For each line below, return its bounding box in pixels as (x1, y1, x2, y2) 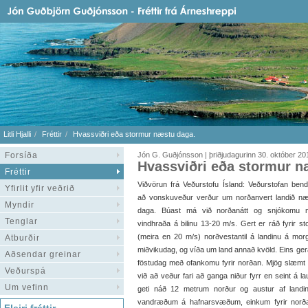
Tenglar (5, 217, 38, 226)
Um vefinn (5, 283, 49, 292)
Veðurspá (5, 266, 46, 276)
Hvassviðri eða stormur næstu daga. (73, 130, 195, 138)
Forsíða (5, 151, 38, 160)
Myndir (5, 200, 34, 210)
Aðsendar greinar (5, 250, 81, 259)
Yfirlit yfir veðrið (5, 184, 75, 193)
